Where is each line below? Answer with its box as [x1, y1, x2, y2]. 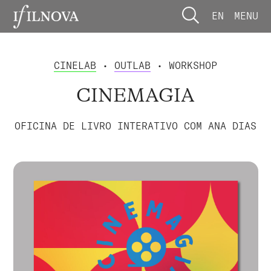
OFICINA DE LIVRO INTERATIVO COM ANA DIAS [15, 119, 256, 132]
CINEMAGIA [76, 84, 195, 107]
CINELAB [54, 59, 96, 71]
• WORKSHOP [151, 59, 217, 71]
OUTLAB [114, 59, 151, 71]
